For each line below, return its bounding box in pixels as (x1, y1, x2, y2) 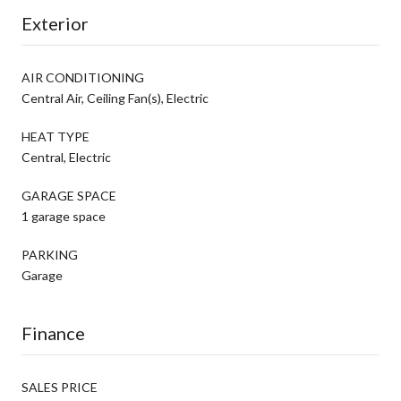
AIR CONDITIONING (21, 69, 144, 85)
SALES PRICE (21, 379, 98, 395)
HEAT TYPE (21, 128, 90, 144)
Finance (21, 321, 85, 344)
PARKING (21, 246, 78, 262)
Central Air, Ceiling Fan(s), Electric (21, 90, 209, 106)
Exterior (21, 12, 89, 34)
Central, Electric (21, 149, 111, 165)
